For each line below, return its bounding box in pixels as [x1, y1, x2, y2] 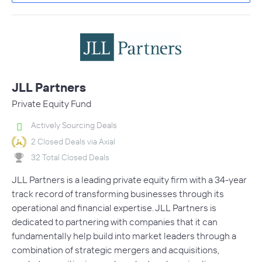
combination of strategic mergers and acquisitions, [12, 244, 219, 256]
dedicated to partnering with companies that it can [12, 216, 218, 228]
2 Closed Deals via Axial [31, 136, 115, 147]
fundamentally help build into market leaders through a [12, 230, 236, 242]
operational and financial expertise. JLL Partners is [12, 202, 216, 214]
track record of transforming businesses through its [12, 188, 224, 200]
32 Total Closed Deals [31, 151, 109, 163]
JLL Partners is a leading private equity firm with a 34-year [12, 174, 247, 186]
